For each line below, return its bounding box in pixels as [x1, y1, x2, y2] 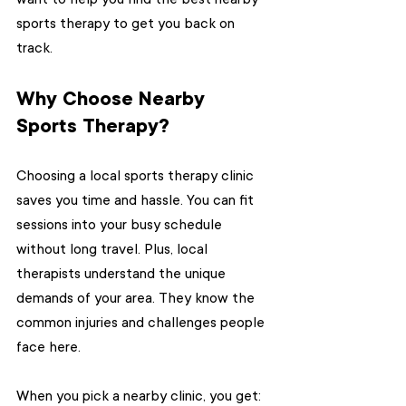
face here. [16, 339, 81, 355]
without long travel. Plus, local [16, 241, 211, 257]
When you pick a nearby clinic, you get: [16, 388, 261, 404]
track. [16, 40, 53, 56]
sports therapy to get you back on [16, 15, 238, 32]
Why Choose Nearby [16, 88, 210, 110]
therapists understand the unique [16, 266, 229, 282]
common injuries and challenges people [16, 314, 268, 331]
